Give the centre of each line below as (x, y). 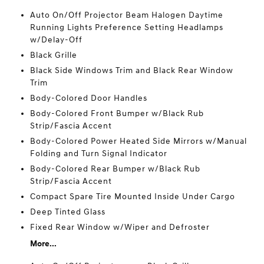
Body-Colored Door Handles (88, 98)
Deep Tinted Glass (67, 212)
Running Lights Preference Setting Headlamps (126, 27)
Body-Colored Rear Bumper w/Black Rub (115, 169)
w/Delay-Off (56, 39)
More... (43, 243)
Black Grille (53, 55)
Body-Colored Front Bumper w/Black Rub (117, 113)
